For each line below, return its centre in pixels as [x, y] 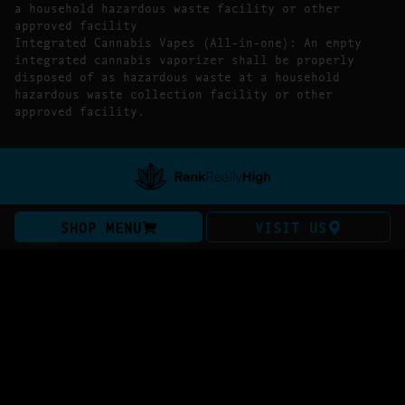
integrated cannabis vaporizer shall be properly [184, 59]
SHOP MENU [101, 227]
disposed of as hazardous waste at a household [177, 76]
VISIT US [291, 227]
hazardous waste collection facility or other [174, 93]
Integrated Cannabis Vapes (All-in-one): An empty [188, 42]
